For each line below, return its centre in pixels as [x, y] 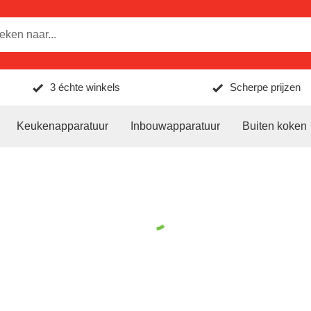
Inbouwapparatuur [175, 126]
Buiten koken [275, 126]
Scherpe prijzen [265, 87]
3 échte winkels [85, 87]
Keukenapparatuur [62, 126]
